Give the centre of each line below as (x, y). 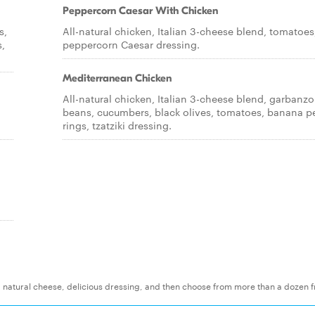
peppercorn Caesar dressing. (131, 44)
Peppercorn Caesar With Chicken (140, 11)
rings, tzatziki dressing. (117, 125)
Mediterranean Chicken (117, 78)
